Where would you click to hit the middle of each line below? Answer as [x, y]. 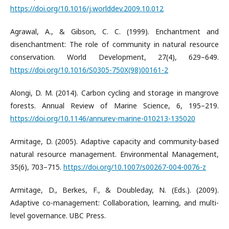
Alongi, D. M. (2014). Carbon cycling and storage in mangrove [114, 93]
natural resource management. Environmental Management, [114, 154]
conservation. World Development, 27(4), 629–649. [114, 57]
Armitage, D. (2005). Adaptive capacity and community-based [114, 141]
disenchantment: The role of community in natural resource [114, 44]
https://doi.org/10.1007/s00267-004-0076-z [135, 167]
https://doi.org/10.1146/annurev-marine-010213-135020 [103, 118]
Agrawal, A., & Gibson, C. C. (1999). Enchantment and [114, 31]
